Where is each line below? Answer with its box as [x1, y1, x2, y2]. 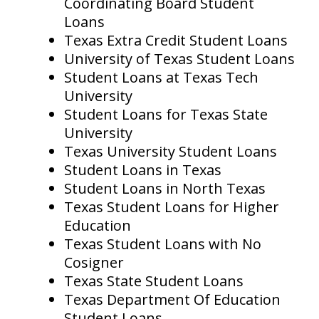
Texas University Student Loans [64, 142, 277, 162]
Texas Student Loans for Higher [64, 197, 279, 217]
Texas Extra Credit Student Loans [64, 31, 288, 51]
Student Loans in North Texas [64, 179, 266, 199]
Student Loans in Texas [64, 160, 221, 180]
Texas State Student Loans [64, 271, 244, 291]
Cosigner [64, 253, 124, 273]
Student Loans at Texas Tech [64, 68, 258, 88]
